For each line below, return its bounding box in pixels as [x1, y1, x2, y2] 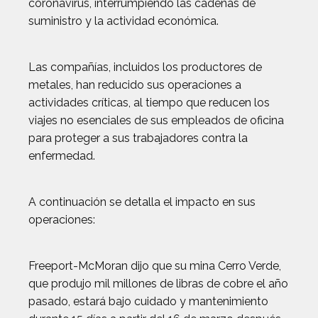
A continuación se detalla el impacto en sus [28, 195, 256, 209]
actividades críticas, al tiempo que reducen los [28, 96, 270, 110]
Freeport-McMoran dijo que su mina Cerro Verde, [28, 259, 281, 273]
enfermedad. [28, 149, 95, 163]
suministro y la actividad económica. [28, 14, 219, 28]
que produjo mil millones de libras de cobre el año [28, 277, 288, 291]
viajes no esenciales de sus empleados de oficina [28, 114, 284, 128]
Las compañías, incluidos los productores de [28, 60, 262, 75]
